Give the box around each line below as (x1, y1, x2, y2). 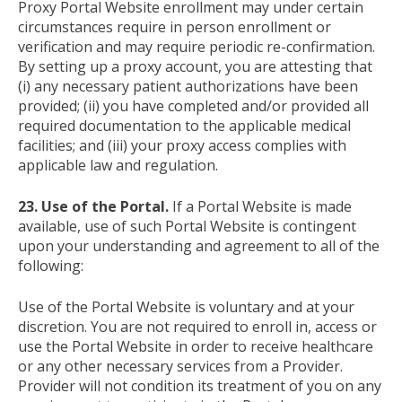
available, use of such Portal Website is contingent (18, 215, 356, 236)
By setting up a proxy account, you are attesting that (18, 56, 372, 76)
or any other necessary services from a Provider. (18, 355, 343, 376)
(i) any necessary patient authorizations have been (18, 75, 358, 96)
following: (18, 255, 83, 275)
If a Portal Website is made (169, 196, 352, 216)
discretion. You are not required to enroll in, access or (18, 316, 377, 336)
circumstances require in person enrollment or (18, 16, 331, 37)
